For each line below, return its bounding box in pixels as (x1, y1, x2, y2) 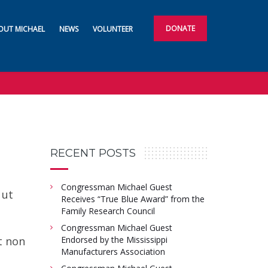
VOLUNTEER (93, 24, 133, 34)
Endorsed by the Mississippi (60, 233, 167, 245)
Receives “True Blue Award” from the (60, 193, 205, 205)
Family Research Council (60, 205, 155, 217)
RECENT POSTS (50, 146, 136, 160)
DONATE (166, 23, 195, 33)
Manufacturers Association (60, 245, 165, 257)
